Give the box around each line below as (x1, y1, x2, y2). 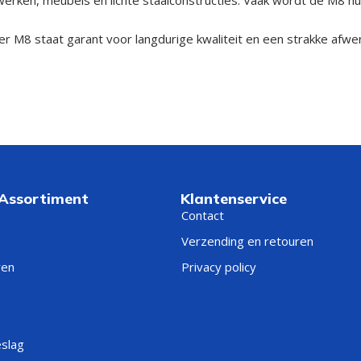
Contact (181, 206, 224, 223)
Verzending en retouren (181, 232, 313, 249)
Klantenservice (180, 189, 287, 208)
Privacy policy (181, 258, 256, 275)
